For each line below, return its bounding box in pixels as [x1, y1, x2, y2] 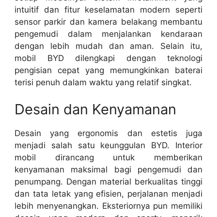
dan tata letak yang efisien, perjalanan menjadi [15, 188, 202, 199]
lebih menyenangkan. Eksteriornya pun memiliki [15, 201, 202, 211]
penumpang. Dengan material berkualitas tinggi [15, 176, 202, 186]
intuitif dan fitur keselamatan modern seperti [15, 5, 202, 15]
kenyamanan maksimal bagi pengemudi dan [15, 164, 202, 174]
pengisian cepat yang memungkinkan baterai [15, 65, 202, 76]
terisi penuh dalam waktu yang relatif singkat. [15, 77, 192, 88]
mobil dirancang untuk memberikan [15, 152, 202, 162]
